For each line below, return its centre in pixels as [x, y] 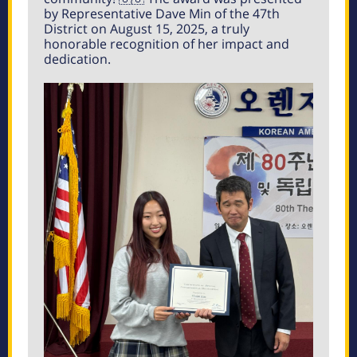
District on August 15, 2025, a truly [147, 29]
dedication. [77, 59]
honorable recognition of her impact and [167, 44]
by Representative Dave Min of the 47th [162, 14]
